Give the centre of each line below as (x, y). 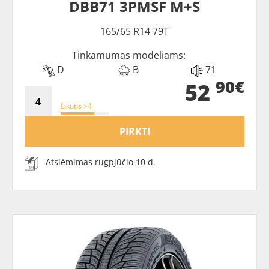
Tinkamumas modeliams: (128, 56)
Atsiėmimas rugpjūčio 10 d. (101, 162)
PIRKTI (134, 132)
